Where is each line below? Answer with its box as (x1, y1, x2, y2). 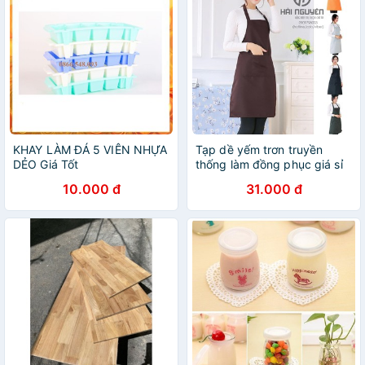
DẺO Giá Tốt (13, 157, 79, 171)
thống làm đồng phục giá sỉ (196, 157, 343, 171)
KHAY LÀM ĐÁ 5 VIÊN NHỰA (13, 143, 168, 156)
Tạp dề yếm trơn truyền (196, 143, 323, 156)
